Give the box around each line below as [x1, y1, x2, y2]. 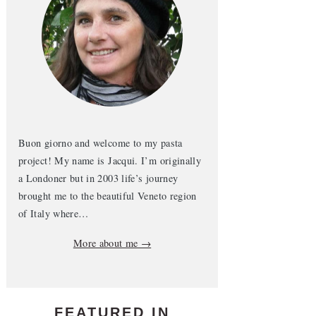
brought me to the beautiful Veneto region [18, 189, 197, 202]
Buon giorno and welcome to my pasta [18, 136, 183, 150]
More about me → [73, 236, 152, 250]
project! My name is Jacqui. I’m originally [18, 154, 202, 167]
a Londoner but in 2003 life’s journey [18, 171, 178, 185]
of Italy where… [18, 207, 89, 220]
